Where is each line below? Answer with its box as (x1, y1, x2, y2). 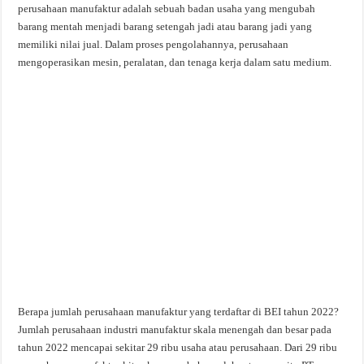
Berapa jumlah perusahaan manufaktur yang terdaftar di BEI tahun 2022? (18, 305, 340, 318)
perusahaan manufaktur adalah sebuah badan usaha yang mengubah (18, 2, 316, 15)
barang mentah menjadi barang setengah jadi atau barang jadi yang (18, 20, 313, 32)
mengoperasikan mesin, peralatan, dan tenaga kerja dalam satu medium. (18, 56, 332, 68)
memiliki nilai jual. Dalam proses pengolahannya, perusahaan (18, 38, 289, 50)
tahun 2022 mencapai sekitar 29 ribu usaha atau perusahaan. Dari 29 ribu (18, 341, 338, 353)
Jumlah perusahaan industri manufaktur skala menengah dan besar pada (18, 323, 332, 336)
